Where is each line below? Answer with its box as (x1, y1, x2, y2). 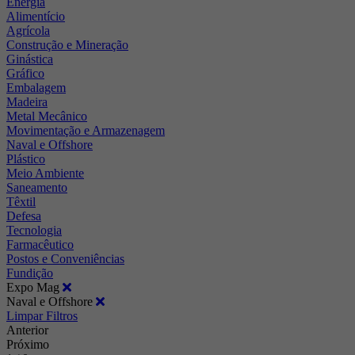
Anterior (6, 323, 48, 337)
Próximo (6, 337, 49, 351)
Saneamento (6, 180, 67, 194)
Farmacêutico (6, 237, 74, 251)
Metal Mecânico (6, 109, 87, 123)
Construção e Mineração (6, 37, 128, 52)
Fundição (6, 265, 53, 280)
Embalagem (6, 80, 66, 94)
